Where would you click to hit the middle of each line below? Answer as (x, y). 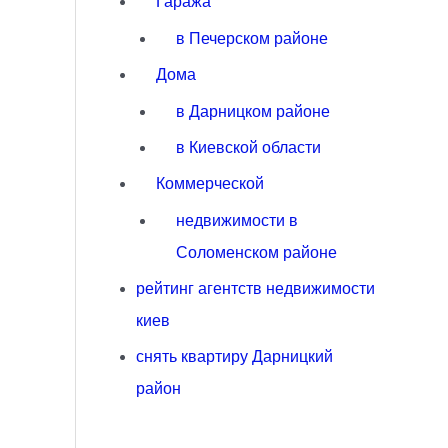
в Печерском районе (252, 38)
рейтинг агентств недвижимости (256, 288)
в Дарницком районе (253, 111)
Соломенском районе (257, 252)
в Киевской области (249, 147)
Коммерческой (210, 183)
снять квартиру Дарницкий (235, 356)
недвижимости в (237, 220)
